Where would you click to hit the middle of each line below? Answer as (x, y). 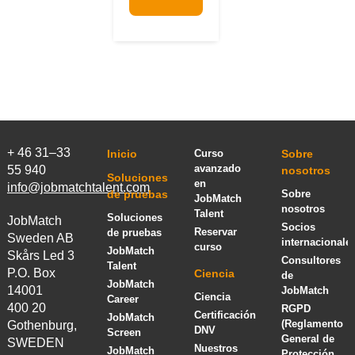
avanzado (218, 168)
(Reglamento (313, 324)
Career (123, 299)
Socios (299, 227)
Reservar (216, 232)
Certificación (225, 315)
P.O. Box (31, 273)
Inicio (122, 154)
